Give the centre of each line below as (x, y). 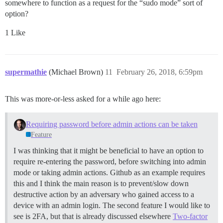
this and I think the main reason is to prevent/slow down (101, 184)
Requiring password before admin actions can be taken (111, 124)
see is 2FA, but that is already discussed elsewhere (93, 217)
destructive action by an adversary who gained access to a (104, 195)
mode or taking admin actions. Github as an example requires (109, 173)
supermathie (26, 72)
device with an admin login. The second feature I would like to (112, 206)
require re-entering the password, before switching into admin (110, 162)
